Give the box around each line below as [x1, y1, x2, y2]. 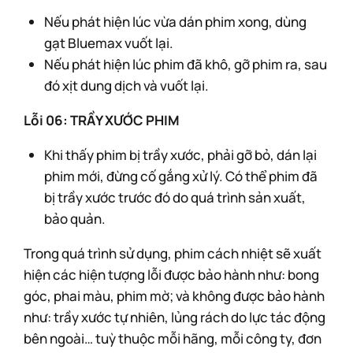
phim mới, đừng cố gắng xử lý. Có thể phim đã [43, 167, 318, 185]
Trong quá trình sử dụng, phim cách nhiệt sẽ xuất [24, 244, 321, 262]
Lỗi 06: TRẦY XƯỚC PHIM [24, 111, 180, 129]
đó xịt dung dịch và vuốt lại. [43, 76, 209, 95]
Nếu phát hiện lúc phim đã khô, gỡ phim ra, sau [43, 55, 327, 73]
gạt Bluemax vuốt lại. [43, 34, 173, 52]
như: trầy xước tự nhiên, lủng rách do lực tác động [24, 308, 325, 326]
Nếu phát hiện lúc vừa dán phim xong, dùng [43, 13, 307, 31]
